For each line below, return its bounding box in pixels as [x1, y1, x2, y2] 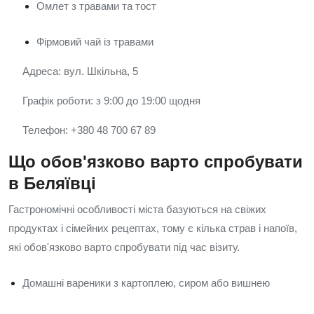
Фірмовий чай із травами [36, 36, 153, 48]
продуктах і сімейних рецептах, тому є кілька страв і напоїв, [8, 222, 297, 234]
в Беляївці [8, 174, 96, 193]
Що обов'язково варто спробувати [8, 152, 303, 171]
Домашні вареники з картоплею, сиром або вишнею [22, 277, 270, 289]
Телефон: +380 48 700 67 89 [22, 124, 156, 136]
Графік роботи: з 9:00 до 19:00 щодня [22, 95, 200, 107]
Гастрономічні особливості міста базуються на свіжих [8, 203, 266, 215]
